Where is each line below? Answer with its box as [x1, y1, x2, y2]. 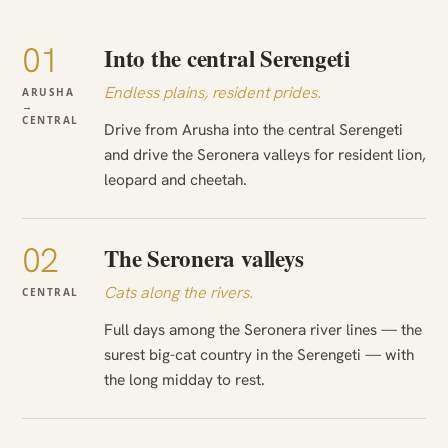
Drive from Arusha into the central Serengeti [104, 119, 403, 141]
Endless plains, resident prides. [104, 82, 321, 104]
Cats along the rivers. [104, 282, 253, 304]
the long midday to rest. [104, 369, 265, 391]
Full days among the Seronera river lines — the [104, 319, 422, 341]
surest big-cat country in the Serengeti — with [104, 344, 414, 366]
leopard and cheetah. [104, 169, 247, 191]
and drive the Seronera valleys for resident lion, [104, 144, 426, 166]
